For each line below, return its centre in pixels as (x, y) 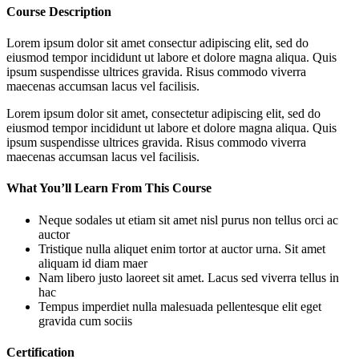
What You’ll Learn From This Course (109, 188)
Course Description (59, 11)
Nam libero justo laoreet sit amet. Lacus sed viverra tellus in (189, 277)
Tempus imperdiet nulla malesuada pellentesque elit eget (180, 306)
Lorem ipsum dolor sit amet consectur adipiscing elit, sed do (157, 42)
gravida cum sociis (85, 321)
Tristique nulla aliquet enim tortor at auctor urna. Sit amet (182, 248)
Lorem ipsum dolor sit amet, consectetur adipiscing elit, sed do (163, 113)
